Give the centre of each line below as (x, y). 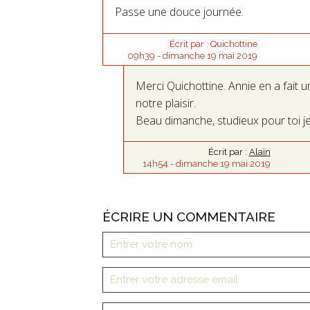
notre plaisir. (166, 103)
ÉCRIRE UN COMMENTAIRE (189, 216)
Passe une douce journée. (180, 12)
